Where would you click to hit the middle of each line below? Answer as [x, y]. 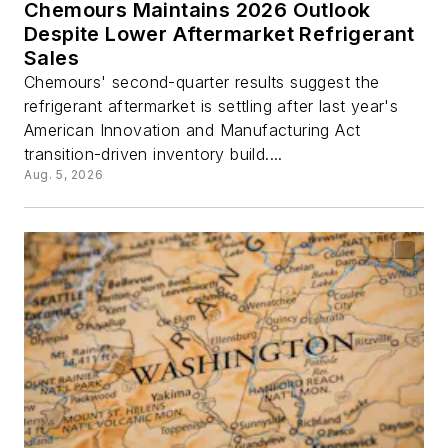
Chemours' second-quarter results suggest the [202, 82]
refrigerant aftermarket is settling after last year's [211, 106]
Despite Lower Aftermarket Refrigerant [219, 34]
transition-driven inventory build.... [153, 154]
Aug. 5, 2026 [64, 175]
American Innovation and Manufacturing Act [192, 130]
